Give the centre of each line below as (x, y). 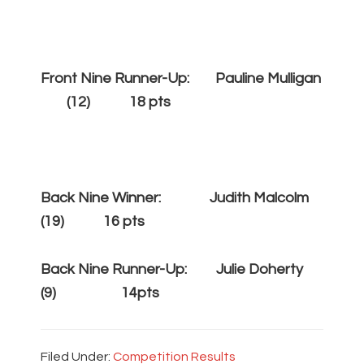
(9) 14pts (100, 293)
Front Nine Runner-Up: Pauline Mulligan (181, 79)
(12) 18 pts (106, 102)
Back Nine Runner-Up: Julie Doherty (172, 270)
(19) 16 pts (93, 222)
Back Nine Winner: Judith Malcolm (176, 198)
